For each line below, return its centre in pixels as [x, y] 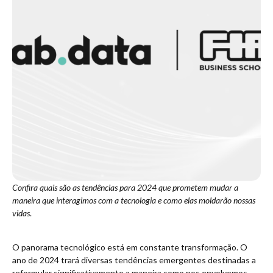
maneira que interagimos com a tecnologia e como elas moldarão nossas [134, 200]
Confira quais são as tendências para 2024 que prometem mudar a [125, 187]
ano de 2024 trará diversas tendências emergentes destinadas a [134, 260]
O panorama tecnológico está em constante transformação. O [130, 247]
